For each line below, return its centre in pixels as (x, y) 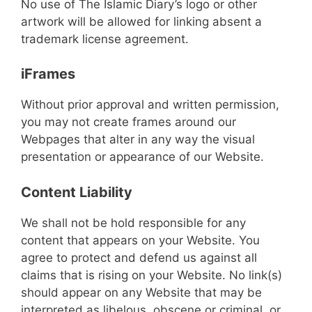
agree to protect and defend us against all (139, 257)
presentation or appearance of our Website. (142, 157)
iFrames (48, 74)
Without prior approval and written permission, (150, 104)
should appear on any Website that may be (141, 292)
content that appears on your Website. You (140, 240)
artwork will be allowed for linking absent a (141, 21)
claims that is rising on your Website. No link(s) (151, 275)
